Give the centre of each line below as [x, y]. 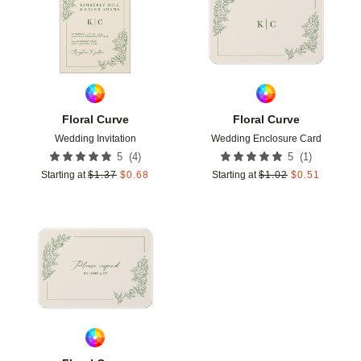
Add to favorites [205, 237]
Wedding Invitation [95, 139]
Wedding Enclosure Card [266, 139]
